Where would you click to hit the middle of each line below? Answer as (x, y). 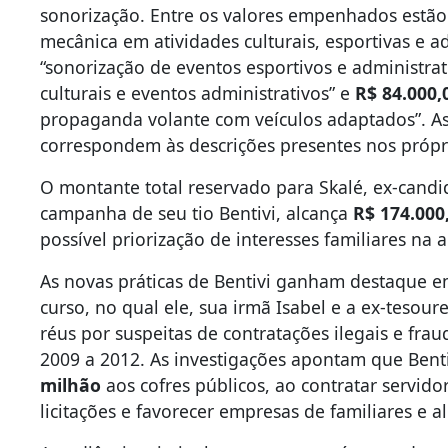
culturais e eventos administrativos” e (198, 93)
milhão (71, 385)
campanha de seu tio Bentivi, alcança (197, 213)
